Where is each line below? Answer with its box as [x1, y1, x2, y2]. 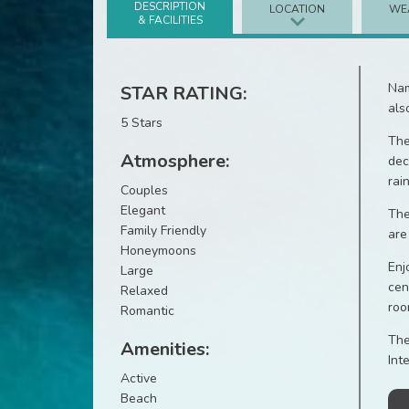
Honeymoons [121, 242, 196, 259]
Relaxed [121, 282, 168, 299]
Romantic [121, 302, 174, 320]
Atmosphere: [121, 149, 229, 173]
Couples [121, 182, 168, 199]
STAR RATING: [121, 81, 246, 106]
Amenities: [121, 337, 209, 362]
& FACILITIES [137, 13, 203, 27]
